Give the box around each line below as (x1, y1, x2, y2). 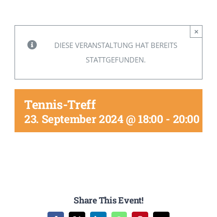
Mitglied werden (11, 3, 64, 13)
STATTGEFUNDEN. (86, 55, 146, 64)
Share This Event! (74, 194, 143, 206)
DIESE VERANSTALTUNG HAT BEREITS (54, 40, 177, 50)
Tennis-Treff (24, 96, 96, 112)
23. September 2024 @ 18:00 (24, 111, 163, 126)
